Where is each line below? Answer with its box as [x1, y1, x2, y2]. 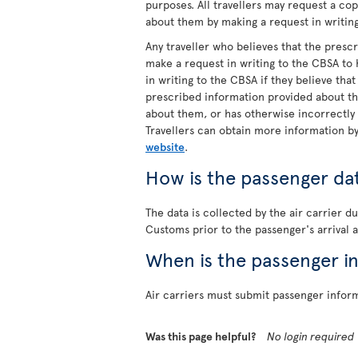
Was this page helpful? [145, 328, 256, 344]
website [145, 139, 185, 154]
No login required [267, 328, 355, 344]
